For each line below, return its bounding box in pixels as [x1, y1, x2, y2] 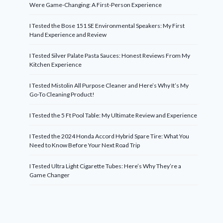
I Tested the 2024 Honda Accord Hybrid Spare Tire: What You [29, 132, 190, 140]
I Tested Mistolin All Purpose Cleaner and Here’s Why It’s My [29, 82, 189, 89]
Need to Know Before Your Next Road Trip [29, 141, 140, 149]
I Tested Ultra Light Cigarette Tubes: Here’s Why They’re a [29, 162, 182, 170]
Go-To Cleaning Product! [29, 91, 95, 98]
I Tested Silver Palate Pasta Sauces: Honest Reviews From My [29, 52, 191, 59]
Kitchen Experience [29, 61, 82, 68]
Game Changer [29, 171, 70, 179]
